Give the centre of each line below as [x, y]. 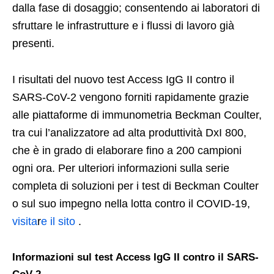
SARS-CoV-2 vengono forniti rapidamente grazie [131, 98]
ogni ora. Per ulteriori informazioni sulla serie [121, 168]
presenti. [35, 44]
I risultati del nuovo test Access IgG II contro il [123, 80]
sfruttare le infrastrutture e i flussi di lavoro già [123, 26]
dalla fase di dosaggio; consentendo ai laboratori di [136, 8]
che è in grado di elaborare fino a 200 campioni [127, 151]
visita [25, 222]
